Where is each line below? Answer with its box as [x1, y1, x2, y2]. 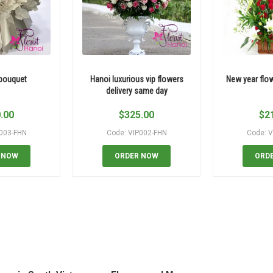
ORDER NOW [115, 152, 158, 161]
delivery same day [105, 86, 168, 96]
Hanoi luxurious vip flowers [90, 74, 183, 85]
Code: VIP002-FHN [106, 129, 167, 138]
